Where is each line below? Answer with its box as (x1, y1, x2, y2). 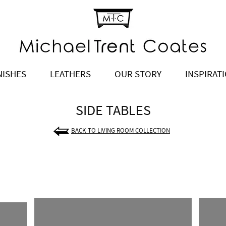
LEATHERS (50, 68, 91, 80)
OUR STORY (115, 68, 161, 80)
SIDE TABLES (75, 101, 151, 119)
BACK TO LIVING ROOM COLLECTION (71, 126, 170, 135)
